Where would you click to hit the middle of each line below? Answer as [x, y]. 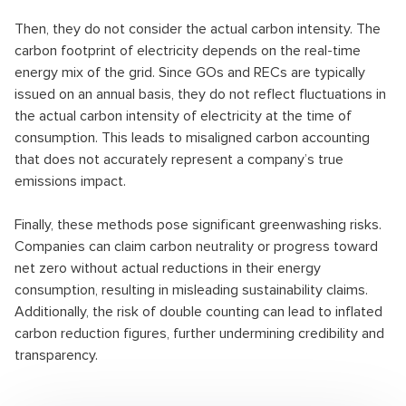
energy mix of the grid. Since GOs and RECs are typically [190, 72]
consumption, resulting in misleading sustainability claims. [191, 290]
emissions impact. [70, 181]
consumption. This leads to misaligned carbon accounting [192, 138]
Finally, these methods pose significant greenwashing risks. [198, 225]
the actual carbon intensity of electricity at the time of [183, 116]
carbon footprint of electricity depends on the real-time [188, 51]
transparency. [56, 355]
